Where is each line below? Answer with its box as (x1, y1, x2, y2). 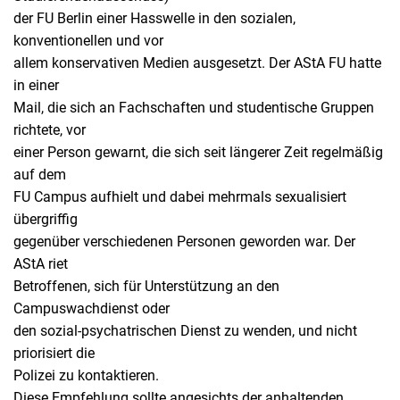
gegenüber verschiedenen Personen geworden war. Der (13, 233, 355, 250)
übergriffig (13, 211, 78, 228)
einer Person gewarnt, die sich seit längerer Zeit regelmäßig (13, 144, 383, 161)
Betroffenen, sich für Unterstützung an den (13, 278, 279, 295)
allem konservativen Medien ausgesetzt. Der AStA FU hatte (13, 54, 381, 71)
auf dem (13, 166, 66, 183)
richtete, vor (13, 121, 86, 138)
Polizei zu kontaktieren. (13, 367, 159, 384)
